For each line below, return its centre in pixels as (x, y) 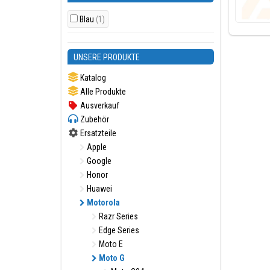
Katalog (92, 78)
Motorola (102, 202)
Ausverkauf (99, 105)
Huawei (99, 189)
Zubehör (94, 119)
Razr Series (118, 216)
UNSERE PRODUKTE (107, 57)
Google (98, 161)
